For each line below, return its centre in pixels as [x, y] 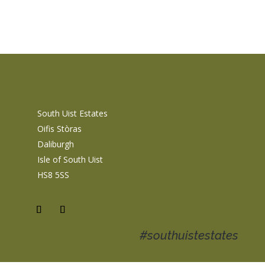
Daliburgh [55, 144]
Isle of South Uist [70, 160]
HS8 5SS [53, 175]
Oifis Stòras [59, 129]
